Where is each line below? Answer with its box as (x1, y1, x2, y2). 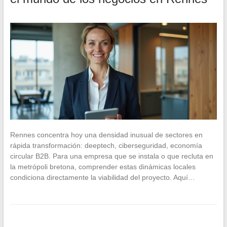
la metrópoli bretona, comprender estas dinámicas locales (10, 162, 196, 171)
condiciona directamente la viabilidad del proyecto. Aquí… (10, 173, 195, 181)
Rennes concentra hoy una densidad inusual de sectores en (10, 130, 203, 139)
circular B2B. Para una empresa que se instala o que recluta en (10, 152, 213, 160)
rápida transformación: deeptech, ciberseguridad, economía (10, 141, 202, 149)
